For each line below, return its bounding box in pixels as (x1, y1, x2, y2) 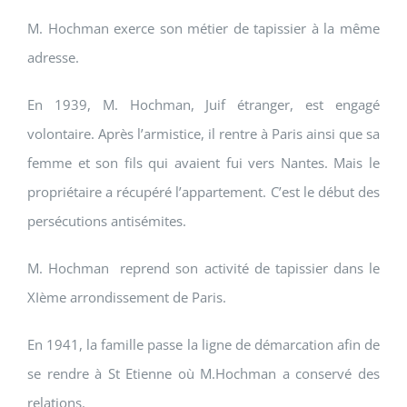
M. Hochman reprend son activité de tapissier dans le (27, 259, 380, 278)
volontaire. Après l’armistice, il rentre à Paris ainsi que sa (27, 124, 380, 144)
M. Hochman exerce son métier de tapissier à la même (27, 19, 380, 38)
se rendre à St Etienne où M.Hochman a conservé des (27, 364, 380, 383)
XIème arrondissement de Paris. (27, 288, 226, 307)
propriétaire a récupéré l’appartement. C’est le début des (27, 183, 380, 202)
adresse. (27, 48, 79, 67)
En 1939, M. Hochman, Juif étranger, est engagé (27, 95, 380, 114)
